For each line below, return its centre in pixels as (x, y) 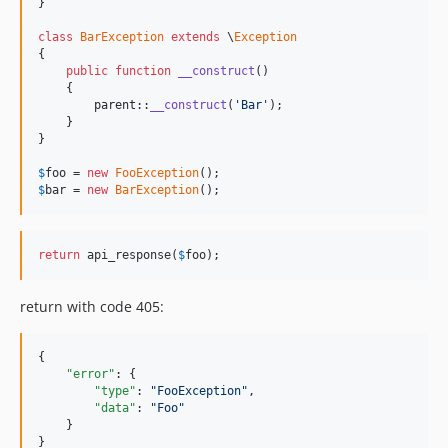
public (87, 71)
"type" (115, 391)
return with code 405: (92, 307)
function (143, 71)
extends (195, 37)
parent (115, 105)
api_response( (129, 255)
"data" (115, 408)
